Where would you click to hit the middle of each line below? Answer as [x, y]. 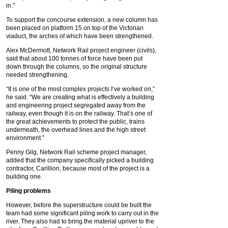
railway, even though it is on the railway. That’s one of [79, 113]
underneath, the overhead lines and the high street [76, 130]
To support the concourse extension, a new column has [82, 20]
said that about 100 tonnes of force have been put [74, 59]
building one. [24, 177]
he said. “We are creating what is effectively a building [80, 97]
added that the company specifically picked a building [80, 160]
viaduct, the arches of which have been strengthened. [80, 36]
